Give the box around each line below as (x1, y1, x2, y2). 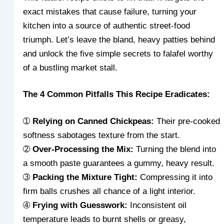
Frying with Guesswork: (32, 200, 128, 210)
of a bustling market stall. (23, 62, 118, 72)
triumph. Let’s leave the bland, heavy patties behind (23, 34, 215, 44)
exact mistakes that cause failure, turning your (23, 6, 197, 16)
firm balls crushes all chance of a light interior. (23, 186, 196, 196)
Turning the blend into (133, 144, 216, 154)
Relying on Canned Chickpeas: (32, 116, 154, 126)
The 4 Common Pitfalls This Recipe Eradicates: (23, 89, 210, 99)
